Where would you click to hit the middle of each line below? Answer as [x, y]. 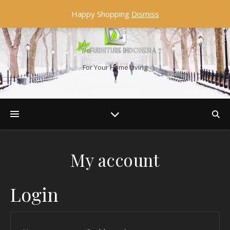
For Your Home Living [115, 68]
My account [115, 160]
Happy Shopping [101, 14]
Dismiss [145, 14]
